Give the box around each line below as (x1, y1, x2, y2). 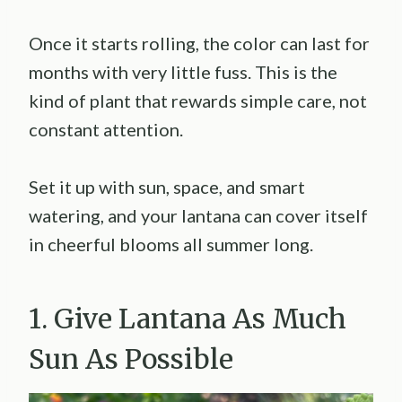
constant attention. (29, 118, 183, 141)
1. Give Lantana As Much (29, 301, 346, 336)
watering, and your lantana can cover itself (29, 205, 368, 227)
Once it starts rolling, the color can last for (29, 32, 370, 55)
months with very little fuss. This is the (29, 61, 337, 83)
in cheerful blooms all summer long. (29, 233, 313, 256)
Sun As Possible (29, 342, 233, 377)
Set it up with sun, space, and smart (29, 176, 305, 198)
